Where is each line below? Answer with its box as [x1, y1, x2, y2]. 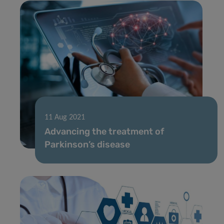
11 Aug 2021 [44, 113, 85, 121]
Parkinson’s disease [44, 138, 130, 150]
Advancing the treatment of [44, 125, 164, 137]
